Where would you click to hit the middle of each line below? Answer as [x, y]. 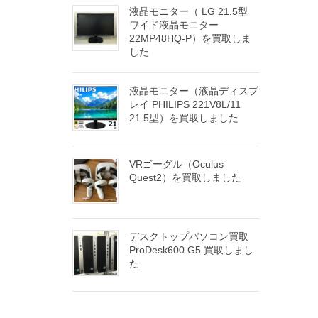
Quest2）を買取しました [185, 177]
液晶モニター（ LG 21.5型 [188, 11]
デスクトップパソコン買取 [189, 237]
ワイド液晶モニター [174, 24]
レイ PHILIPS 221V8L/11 [185, 104]
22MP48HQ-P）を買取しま [190, 38]
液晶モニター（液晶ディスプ [194, 91]
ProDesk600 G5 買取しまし [191, 250]
